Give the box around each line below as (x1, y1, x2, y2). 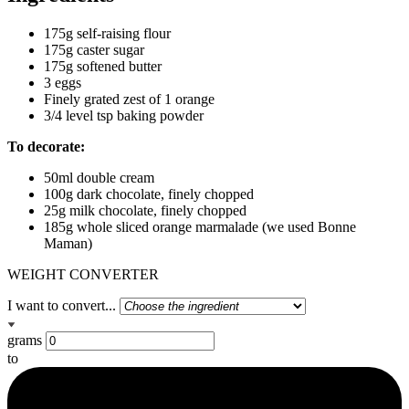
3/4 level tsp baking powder (44, 108, 204, 124)
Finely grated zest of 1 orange (44, 91, 215, 108)
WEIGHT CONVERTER (7, 267, 159, 283)
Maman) (44, 236, 92, 252)
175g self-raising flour (44, 26, 171, 42)
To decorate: (7, 139, 85, 155)
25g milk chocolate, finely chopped (44, 203, 246, 219)
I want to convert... (7, 298, 116, 314)
